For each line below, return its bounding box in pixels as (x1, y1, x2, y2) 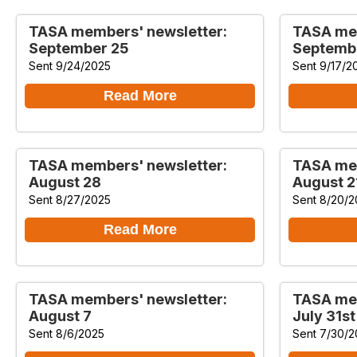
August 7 (29, 307, 92, 324)
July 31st (292, 307, 355, 324)
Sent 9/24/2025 (29, 58, 111, 73)
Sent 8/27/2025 (29, 192, 111, 206)
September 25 (29, 39, 128, 57)
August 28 (29, 173, 101, 190)
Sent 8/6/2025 (29, 326, 104, 340)
